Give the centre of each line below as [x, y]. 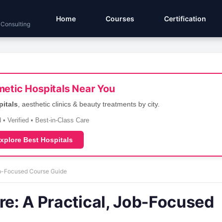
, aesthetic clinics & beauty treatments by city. [89, 104]
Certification [185, 19]
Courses [120, 19]
